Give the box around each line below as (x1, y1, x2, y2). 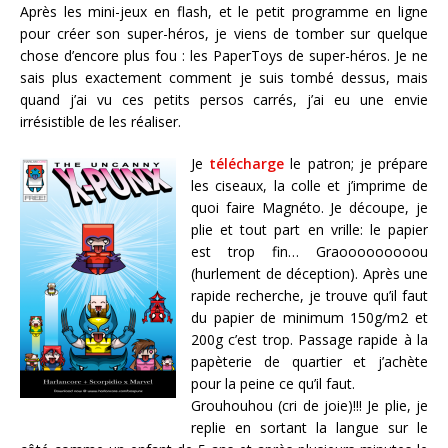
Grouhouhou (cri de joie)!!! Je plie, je (191, 396, 428, 416)
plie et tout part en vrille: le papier (191, 220, 428, 240)
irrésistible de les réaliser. (20, 112, 181, 132)
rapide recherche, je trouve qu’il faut (191, 286, 428, 306)
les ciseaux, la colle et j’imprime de (191, 176, 428, 196)
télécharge (209, 154, 285, 174)
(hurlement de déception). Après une (191, 264, 428, 284)
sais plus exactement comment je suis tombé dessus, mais (20, 68, 428, 88)
